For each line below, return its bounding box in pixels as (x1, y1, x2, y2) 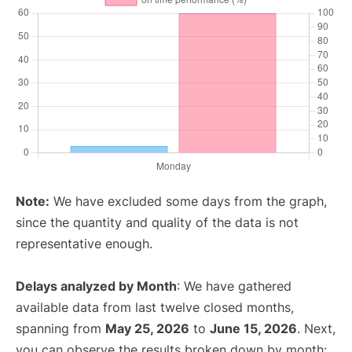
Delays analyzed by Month (16, 278, 177, 295)
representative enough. (16, 236, 152, 252)
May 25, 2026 (105, 321, 189, 337)
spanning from (16, 321, 105, 337)
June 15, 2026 (210, 321, 297, 337)
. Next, (297, 321, 335, 337)
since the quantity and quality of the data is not (16, 214, 299, 231)
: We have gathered (177, 278, 291, 295)
